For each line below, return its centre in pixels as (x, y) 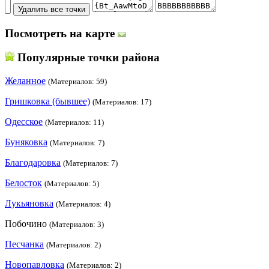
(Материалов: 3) (77, 225)
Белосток (23, 183)
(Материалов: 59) (77, 82)
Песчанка (24, 244)
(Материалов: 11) (74, 122)
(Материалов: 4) (83, 204)
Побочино (27, 224)
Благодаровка (33, 163)
